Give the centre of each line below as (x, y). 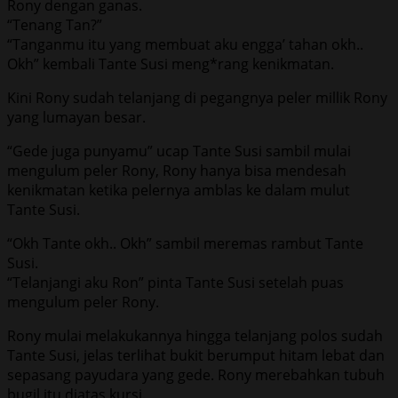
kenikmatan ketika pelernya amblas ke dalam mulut (179, 190)
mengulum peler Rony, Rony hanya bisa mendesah (177, 170)
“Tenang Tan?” (55, 24)
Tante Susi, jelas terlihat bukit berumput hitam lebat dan (196, 355)
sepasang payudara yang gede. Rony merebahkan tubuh (196, 374)
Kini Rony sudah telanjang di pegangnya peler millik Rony (197, 97)
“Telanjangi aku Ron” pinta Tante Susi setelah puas (175, 282)
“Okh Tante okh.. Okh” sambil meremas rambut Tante (185, 243)
